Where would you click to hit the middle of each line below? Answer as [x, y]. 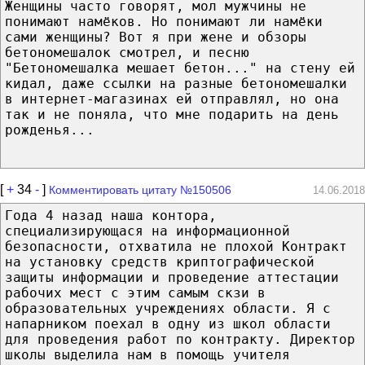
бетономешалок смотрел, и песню [127, 52]
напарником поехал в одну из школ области [168, 323]
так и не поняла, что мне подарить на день [172, 114]
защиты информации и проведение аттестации [172, 277]
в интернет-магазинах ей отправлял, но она [172, 99]
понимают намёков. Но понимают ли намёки [164, 21]
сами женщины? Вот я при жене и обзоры [156, 37]
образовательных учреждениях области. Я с [168, 308]
